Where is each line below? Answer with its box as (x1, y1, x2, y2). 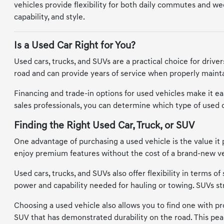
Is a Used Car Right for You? (14, 41, 136, 51)
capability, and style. (14, 13, 85, 21)
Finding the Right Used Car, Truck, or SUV (14, 121, 195, 131)
